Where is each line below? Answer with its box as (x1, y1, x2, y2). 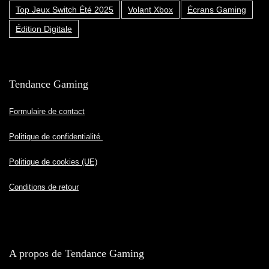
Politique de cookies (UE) (9, 157, 97, 167)
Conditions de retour (9, 183, 79, 192)
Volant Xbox (128, 5, 173, 15)
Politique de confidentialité (9, 132, 103, 142)
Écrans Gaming (187, 5, 246, 15)
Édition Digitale (16, 24, 72, 34)
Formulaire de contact (9, 107, 85, 116)
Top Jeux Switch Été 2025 (16, 5, 113, 15)
